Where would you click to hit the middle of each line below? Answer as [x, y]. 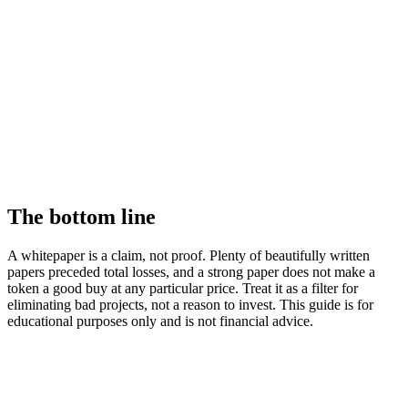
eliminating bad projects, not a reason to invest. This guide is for [190, 305]
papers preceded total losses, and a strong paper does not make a [191, 272]
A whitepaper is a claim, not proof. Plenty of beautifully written [189, 256]
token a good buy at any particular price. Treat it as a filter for [183, 289]
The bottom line [82, 217]
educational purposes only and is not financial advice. [160, 321]
